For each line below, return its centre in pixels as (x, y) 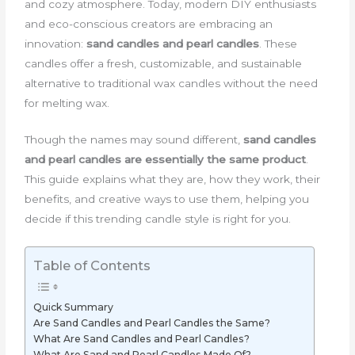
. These (279, 43)
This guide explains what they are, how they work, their (173, 179)
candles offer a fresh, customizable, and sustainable (164, 63)
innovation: (56, 43)
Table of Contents (92, 266)
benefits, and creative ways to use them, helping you (167, 199)
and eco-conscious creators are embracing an (149, 23)
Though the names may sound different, (134, 140)
